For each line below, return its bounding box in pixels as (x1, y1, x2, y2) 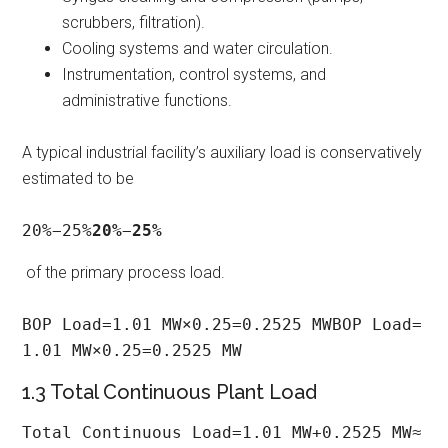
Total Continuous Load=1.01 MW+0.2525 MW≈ (22, 423, 423, 443)
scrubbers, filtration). (62, 13, 206, 33)
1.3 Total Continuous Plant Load (22, 380, 318, 405)
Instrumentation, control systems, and (62, 65, 327, 85)
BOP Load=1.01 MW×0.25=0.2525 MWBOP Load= (22, 315, 423, 335)
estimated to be (22, 169, 139, 189)
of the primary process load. (22, 263, 226, 283)
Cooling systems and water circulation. (62, 39, 334, 59)
